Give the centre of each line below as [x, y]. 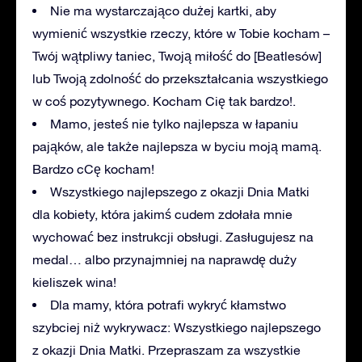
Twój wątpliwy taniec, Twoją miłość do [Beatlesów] [177, 55]
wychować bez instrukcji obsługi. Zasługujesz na [173, 236]
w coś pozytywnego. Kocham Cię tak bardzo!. [164, 101]
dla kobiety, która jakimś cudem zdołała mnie [162, 214]
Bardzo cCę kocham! [93, 168]
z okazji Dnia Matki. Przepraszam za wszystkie [166, 349]
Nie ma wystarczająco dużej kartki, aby [163, 10]
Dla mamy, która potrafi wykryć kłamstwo [168, 304]
